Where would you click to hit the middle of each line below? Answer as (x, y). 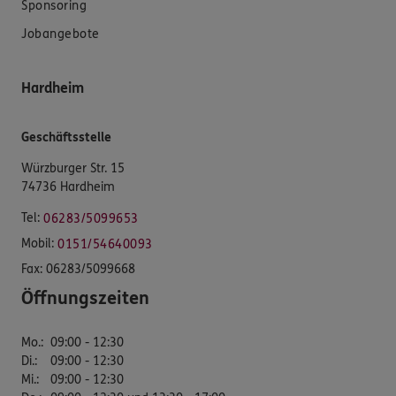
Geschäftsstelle (66, 137)
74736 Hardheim (68, 187)
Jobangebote (61, 34)
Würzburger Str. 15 (73, 168)
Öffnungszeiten (85, 298)
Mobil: (38, 243)
